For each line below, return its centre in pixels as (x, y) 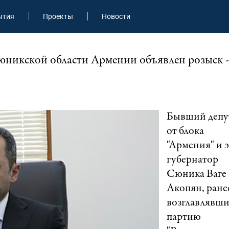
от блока (185, 131)
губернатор (192, 160)
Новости (116, 17)
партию (184, 217)
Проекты (58, 17)
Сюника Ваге (197, 174)
